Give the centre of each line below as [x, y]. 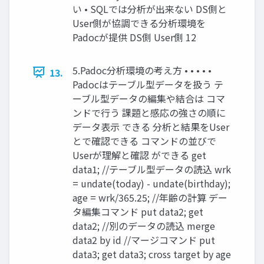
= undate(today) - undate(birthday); [151, 183]
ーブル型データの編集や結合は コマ [149, 98]
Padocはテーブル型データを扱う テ [148, 84]
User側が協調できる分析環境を [139, 23]
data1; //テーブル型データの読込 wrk [152, 169]
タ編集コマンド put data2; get [138, 211]
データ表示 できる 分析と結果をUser [151, 126]
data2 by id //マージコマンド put [144, 240]
